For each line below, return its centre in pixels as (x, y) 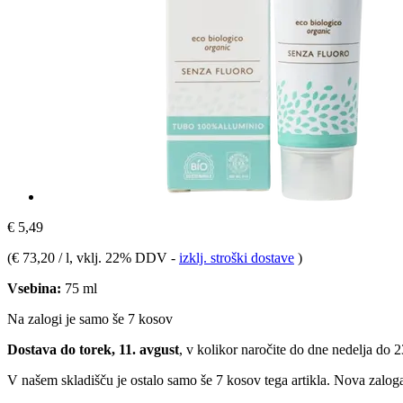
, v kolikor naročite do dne (255, 349)
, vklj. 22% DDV (120, 257)
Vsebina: (34, 288)
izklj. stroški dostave (237, 257)
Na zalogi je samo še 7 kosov (90, 318)
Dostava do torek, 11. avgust (93, 349)
